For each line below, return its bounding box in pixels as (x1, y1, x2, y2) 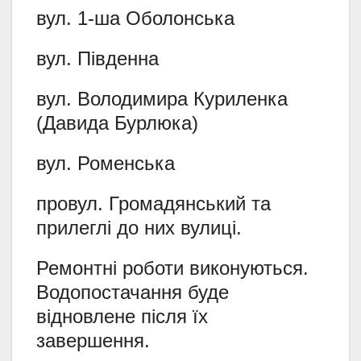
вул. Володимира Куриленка (36, 87, 288, 110)
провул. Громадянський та (36, 192, 271, 214)
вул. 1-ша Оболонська (36, 6, 234, 29)
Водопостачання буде (36, 280, 229, 303)
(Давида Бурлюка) (36, 111, 198, 134)
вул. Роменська (36, 151, 175, 174)
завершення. (36, 329, 150, 351)
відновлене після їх (36, 305, 208, 327)
